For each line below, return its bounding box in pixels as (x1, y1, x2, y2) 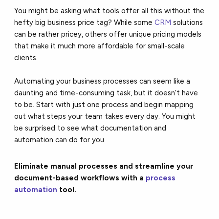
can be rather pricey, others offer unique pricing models (14, 30, 202, 39)
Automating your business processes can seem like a (14, 77, 191, 86)
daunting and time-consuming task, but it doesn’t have (14, 88, 198, 98)
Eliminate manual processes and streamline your (14, 162, 194, 171)
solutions (171, 18, 203, 27)
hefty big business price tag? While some (14, 18, 155, 27)
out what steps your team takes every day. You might (14, 112, 196, 121)
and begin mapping (128, 100, 194, 109)
